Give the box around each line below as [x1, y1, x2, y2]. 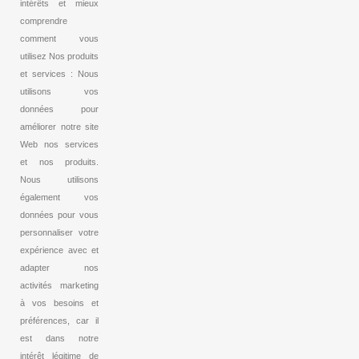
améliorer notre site [20, 122, 99, 132]
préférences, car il [20, 316, 99, 326]
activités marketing [20, 280, 99, 291]
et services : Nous [20, 69, 99, 79]
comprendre [20, 16, 67, 26]
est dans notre [20, 333, 99, 344]
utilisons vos [20, 87, 99, 97]
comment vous [20, 34, 99, 44]
